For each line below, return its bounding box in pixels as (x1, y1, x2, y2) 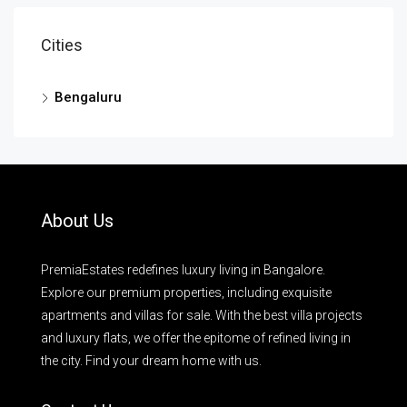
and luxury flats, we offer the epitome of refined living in (41, 330, 351, 345)
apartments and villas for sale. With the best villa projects (41, 307, 362, 323)
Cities (41, 35, 83, 55)
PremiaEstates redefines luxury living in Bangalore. (41, 262, 325, 277)
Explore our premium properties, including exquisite (41, 284, 332, 300)
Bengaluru (55, 88, 122, 105)
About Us (41, 209, 114, 232)
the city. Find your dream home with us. (41, 352, 262, 368)
